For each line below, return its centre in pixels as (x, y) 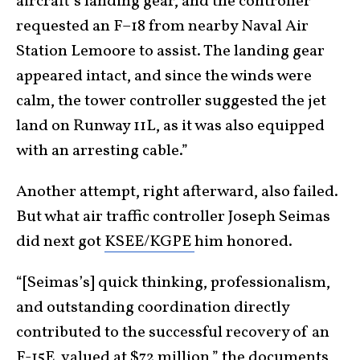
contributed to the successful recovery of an (173, 333)
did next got (60, 242)
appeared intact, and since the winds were (164, 76)
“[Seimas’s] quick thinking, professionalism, (173, 283)
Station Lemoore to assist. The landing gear (170, 51)
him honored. (243, 242)
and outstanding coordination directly (153, 308)
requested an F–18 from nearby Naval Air (162, 27)
